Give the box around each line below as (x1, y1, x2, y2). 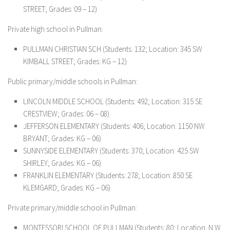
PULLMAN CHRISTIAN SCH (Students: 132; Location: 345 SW (23, 44, 202, 54)
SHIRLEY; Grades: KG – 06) (23, 158, 101, 168)
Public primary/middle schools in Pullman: (8, 76, 138, 86)
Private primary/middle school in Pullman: (8, 203, 137, 213)
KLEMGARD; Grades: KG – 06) (23, 183, 110, 193)
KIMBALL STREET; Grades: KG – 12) (23, 56, 127, 66)
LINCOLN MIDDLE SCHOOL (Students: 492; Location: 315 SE (23, 97, 202, 106)
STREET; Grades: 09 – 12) (23, 4, 97, 14)
